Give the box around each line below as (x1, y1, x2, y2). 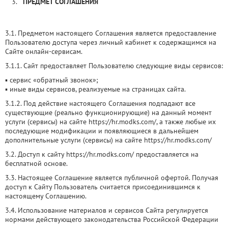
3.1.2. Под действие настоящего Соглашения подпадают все (5, 99, 195, 108)
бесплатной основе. (5, 159, 68, 168)
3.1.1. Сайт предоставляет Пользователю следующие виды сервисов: (5, 61, 223, 70)
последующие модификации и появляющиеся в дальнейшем (5, 126, 198, 135)
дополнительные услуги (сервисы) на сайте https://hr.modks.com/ (5, 135, 212, 145)
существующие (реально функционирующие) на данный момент (5, 108, 212, 117)
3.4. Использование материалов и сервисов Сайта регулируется (5, 206, 208, 215)
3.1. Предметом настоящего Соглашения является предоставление (5, 28, 216, 38)
